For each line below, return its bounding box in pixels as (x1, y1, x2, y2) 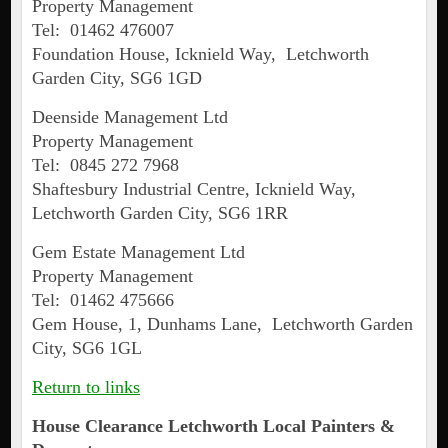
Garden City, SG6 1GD (31, 68, 202, 89)
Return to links (31, 377, 140, 398)
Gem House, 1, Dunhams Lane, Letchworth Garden (31, 314, 413, 335)
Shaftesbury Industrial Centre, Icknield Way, (31, 179, 361, 200)
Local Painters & (262, 416, 395, 437)
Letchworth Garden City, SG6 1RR (31, 203, 288, 224)
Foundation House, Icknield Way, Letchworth (31, 44, 369, 65)
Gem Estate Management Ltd (31, 242, 245, 263)
